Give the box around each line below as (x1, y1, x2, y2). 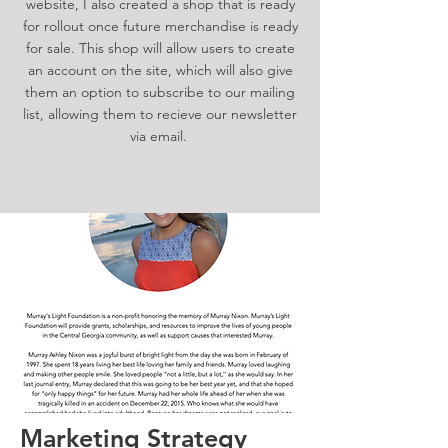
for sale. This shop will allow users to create (25, 39, 295, 57)
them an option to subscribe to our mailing (25, 83, 295, 101)
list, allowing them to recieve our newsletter (23, 105, 297, 123)
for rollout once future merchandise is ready (22, 17, 298, 35)
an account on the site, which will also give (27, 61, 293, 79)
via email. (129, 127, 191, 145)
